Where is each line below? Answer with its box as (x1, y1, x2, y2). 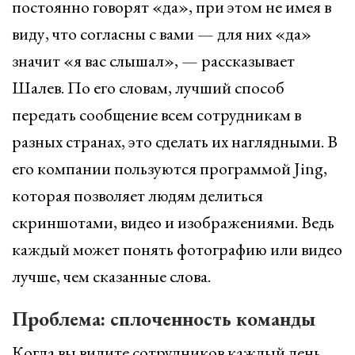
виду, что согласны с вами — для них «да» (12, 22, 311, 45)
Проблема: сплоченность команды (12, 306, 315, 331)
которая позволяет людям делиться (12, 184, 263, 207)
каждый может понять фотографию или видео (12, 238, 342, 261)
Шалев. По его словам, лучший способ (12, 76, 284, 99)
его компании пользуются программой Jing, (12, 157, 327, 180)
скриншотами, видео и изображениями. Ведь (12, 211, 334, 234)
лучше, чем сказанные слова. (12, 265, 211, 288)
